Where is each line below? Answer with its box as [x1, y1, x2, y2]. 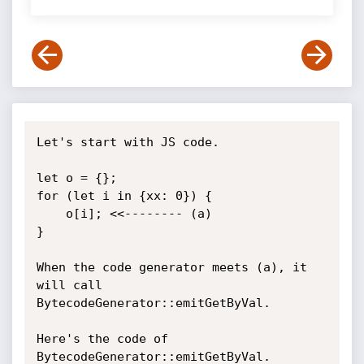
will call [36, 278, 102, 292]
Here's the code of [36, 331, 168, 346]
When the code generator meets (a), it [36, 260, 307, 275]
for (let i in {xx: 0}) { [36, 188, 212, 203]
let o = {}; [36, 171, 117, 185]
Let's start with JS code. [36, 135, 219, 149]
